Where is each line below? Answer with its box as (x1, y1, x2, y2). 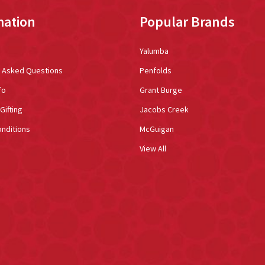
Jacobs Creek (140, 104, 189, 115)
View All (140, 143, 166, 154)
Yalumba (140, 45, 169, 56)
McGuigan (140, 123, 174, 134)
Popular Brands (140, 12, 235, 31)
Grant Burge (140, 84, 182, 95)
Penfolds (140, 64, 172, 76)
